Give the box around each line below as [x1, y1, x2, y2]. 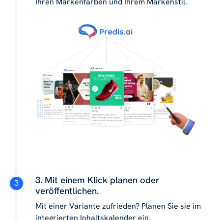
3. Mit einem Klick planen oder [35, 173, 160, 186]
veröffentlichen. [35, 184, 99, 197]
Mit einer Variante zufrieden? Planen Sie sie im [35, 200, 201, 211]
